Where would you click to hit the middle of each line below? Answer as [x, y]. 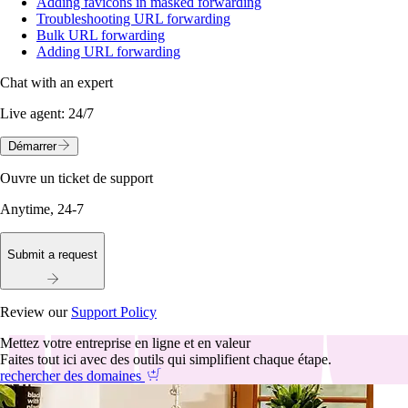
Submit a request [52, 254]
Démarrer [32, 147]
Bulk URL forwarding [101, 36]
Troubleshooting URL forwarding [133, 19]
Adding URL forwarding [108, 52]
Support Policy [114, 311]
